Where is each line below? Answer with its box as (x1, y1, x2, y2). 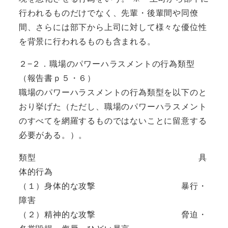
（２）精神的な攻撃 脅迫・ (18, 210, 207, 219)
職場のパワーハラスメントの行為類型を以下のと (18, 88, 207, 97)
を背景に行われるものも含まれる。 (18, 37, 156, 46)
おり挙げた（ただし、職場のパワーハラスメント (18, 102, 207, 111)
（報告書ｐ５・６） (18, 73, 96, 82)
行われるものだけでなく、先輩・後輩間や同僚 (18, 8, 198, 17)
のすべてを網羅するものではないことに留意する (18, 116, 207, 125)
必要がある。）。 (18, 130, 88, 139)
